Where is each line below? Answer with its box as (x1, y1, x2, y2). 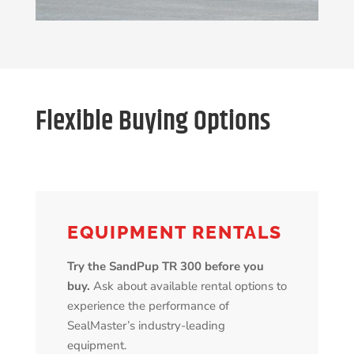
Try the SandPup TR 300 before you (66, 258, 264, 275)
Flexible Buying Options (35, 100, 270, 144)
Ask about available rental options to (89, 278, 287, 295)
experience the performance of (66, 298, 229, 314)
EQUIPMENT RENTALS (66, 221, 282, 243)
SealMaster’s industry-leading (66, 318, 225, 334)
